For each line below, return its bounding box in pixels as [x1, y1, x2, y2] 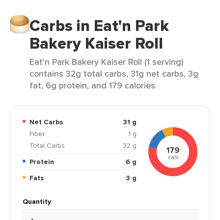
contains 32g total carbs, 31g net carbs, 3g [29, 67, 198, 80]
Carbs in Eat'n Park [29, 14, 169, 37]
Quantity [23, 196, 51, 206]
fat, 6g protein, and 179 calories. [29, 79, 157, 91]
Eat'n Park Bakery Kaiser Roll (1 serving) [29, 55, 183, 68]
